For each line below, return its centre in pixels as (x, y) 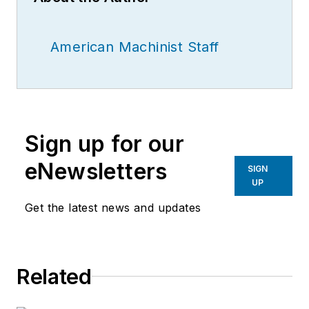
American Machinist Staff (135, 47)
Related (54, 276)
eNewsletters (96, 171)
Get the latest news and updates (113, 207)
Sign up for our (104, 143)
